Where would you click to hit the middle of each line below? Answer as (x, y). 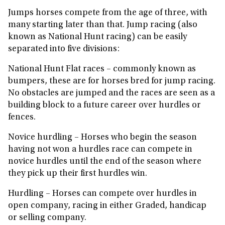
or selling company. (47, 218)
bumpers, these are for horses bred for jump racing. (112, 81)
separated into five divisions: (64, 49)
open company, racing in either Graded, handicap (107, 206)
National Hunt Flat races (56, 69)
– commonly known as (151, 69)
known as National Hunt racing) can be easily (97, 37)
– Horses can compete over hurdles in (121, 194)
